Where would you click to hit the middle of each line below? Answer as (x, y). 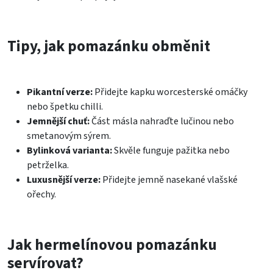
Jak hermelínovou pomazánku (112, 245)
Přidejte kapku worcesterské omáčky (170, 92)
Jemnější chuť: (58, 122)
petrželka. (48, 165)
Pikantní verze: (60, 92)
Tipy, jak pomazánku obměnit (109, 47)
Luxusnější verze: (64, 180)
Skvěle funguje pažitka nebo (171, 151)
